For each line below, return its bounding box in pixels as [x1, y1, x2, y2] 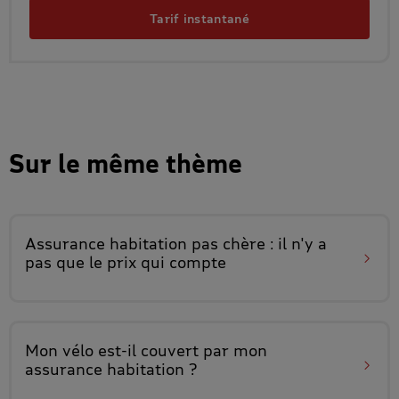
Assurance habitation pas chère [25, 233, 265, 253]
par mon [199, 340, 267, 360]
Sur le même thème [9, 149, 242, 178]
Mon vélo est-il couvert [25, 340, 199, 360]
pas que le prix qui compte [25, 252, 226, 272]
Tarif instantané [150, 11, 249, 26]
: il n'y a [265, 233, 327, 253]
